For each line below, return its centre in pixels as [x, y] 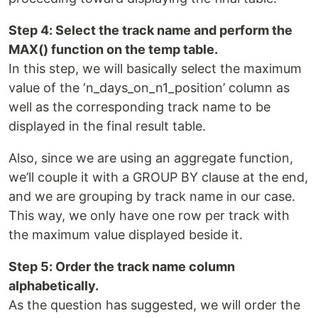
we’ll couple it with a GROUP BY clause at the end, [158, 177]
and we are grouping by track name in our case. [152, 196]
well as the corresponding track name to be [139, 106]
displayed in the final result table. [107, 126]
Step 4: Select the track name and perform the [150, 30]
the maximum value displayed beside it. [126, 234]
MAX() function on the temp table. [113, 49]
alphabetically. [54, 285]
